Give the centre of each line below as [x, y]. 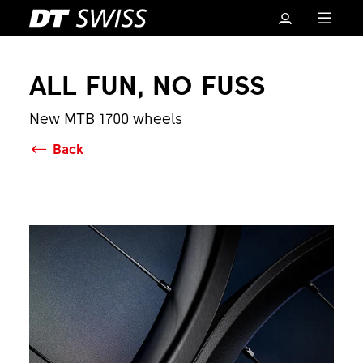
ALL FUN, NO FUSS [147, 84]
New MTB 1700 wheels [105, 118]
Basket [193, 254]
